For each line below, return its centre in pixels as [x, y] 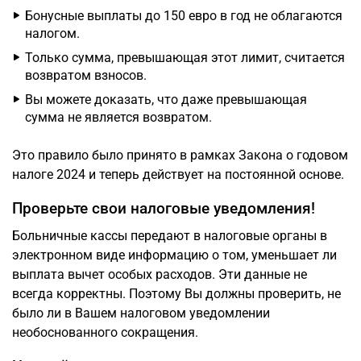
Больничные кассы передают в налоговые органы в [170, 236]
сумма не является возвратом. [118, 117]
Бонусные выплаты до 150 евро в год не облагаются [184, 16]
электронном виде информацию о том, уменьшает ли [174, 255]
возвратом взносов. [86, 75]
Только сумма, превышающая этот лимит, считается [185, 58]
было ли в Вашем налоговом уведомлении [141, 313]
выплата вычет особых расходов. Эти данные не [160, 274]
